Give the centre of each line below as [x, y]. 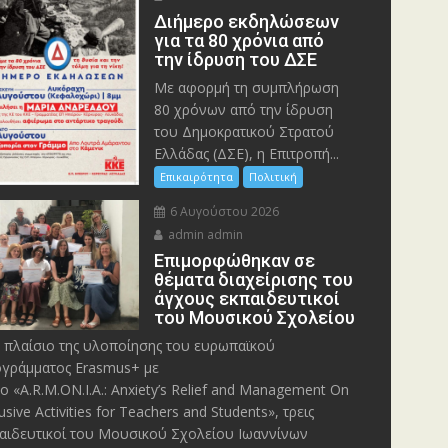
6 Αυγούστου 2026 [223, 211]
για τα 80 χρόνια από [239, 40]
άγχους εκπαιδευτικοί [247, 298]
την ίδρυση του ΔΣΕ [236, 59]
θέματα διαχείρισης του [254, 279]
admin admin [204, 234]
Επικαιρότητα [197, 176]
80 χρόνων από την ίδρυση [244, 109]
